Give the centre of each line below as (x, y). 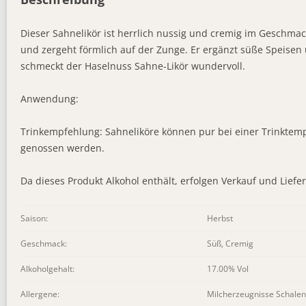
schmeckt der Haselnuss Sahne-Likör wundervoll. (133, 66)
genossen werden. (62, 148)
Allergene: (40, 294)
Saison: (34, 219)
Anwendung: (50, 99)
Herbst (220, 219)
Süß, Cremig (230, 244)
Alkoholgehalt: (47, 269)
